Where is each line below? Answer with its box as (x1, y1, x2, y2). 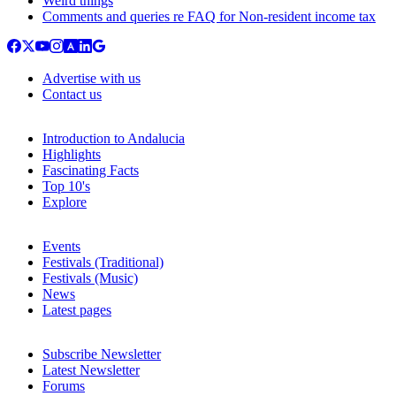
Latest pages (42, 301, 111, 317)
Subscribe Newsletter (42, 346, 161, 362)
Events (42, 238, 80, 254)
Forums (42, 377, 85, 393)
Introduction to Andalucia (42, 130, 185, 146)
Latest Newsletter (42, 362, 140, 377)
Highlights (42, 146, 101, 162)
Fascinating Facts (42, 162, 139, 178)
